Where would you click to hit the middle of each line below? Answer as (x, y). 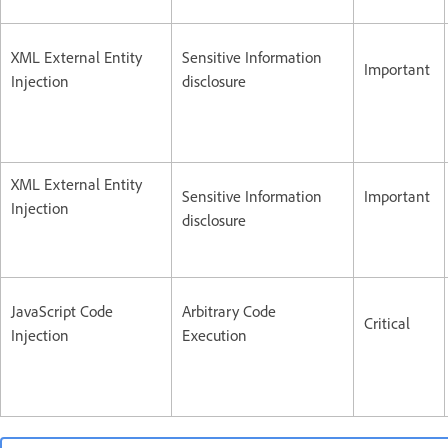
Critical (387, 322)
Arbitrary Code (229, 310)
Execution (214, 334)
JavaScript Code (62, 310)
